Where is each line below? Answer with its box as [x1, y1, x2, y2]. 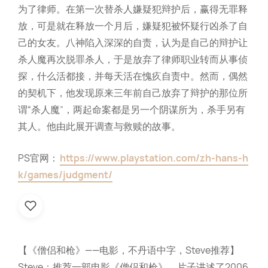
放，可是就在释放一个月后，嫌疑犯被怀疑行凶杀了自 [18, 20, 248, 32]
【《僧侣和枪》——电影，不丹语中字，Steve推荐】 [18, 244, 239, 257]
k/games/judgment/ [18, 169, 112, 181]
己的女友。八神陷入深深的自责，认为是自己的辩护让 [18, 36, 248, 49]
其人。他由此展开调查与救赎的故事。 [18, 120, 181, 133]
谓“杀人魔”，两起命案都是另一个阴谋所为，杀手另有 [18, 103, 245, 116]
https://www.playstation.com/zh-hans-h [60, 152, 248, 165]
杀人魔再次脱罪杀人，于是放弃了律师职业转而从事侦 [18, 53, 248, 66]
